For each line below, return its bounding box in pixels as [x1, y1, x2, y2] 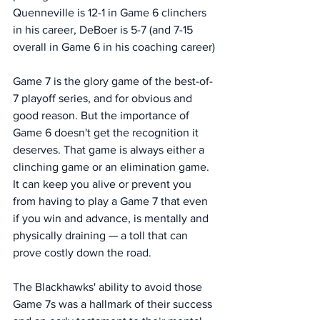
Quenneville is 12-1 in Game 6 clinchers [13, 6, 209, 19]
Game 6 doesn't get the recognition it [13, 126, 201, 139]
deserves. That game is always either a [13, 144, 207, 156]
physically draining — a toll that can [13, 229, 191, 241]
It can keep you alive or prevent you [13, 178, 194, 190]
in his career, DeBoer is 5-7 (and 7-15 [13, 24, 196, 36]
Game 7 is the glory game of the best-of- [13, 75, 213, 87]
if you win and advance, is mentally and [13, 212, 211, 224]
